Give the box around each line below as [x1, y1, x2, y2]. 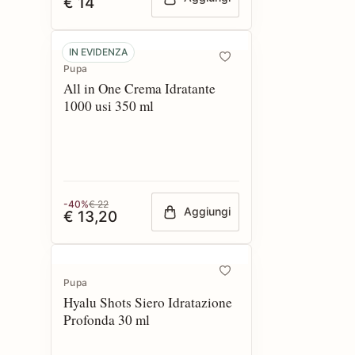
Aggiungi [184, 204, 231, 219]
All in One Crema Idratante [63, 79, 216, 97]
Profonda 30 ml [63, 311, 150, 329]
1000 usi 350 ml [63, 97, 154, 115]
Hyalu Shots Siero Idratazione [63, 293, 232, 311]
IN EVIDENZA [69, 46, 128, 58]
